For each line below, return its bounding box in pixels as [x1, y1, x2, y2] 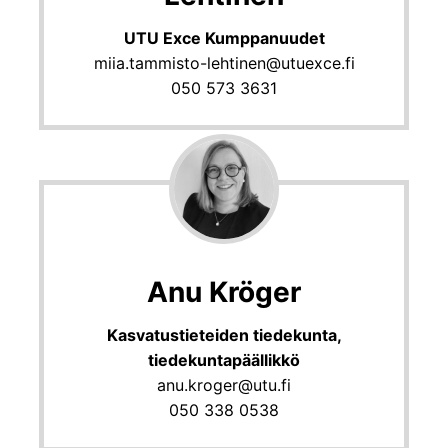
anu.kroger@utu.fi [157, 375, 291, 396]
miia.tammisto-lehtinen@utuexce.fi [93, 52, 355, 73]
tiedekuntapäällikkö [148, 350, 300, 371]
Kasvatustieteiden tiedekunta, [106, 325, 342, 346]
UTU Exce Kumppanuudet [123, 27, 325, 48]
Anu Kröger [147, 275, 301, 310]
